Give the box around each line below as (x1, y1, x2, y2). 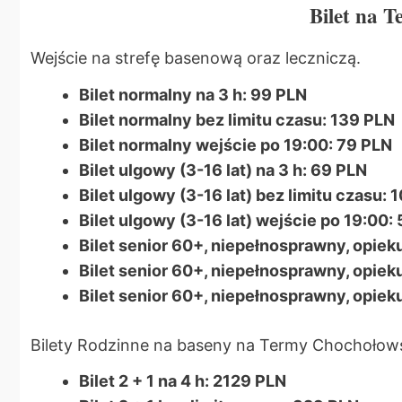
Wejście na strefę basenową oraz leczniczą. (31, 48, 361, 68)
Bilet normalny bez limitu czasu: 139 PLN (79, 109, 395, 129)
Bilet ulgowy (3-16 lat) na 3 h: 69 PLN (79, 160, 367, 179)
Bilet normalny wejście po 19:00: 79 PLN (79, 135, 392, 154)
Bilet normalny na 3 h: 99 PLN (79, 84, 307, 104)
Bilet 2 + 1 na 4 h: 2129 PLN (79, 371, 286, 391)
